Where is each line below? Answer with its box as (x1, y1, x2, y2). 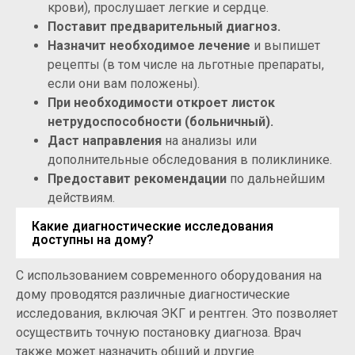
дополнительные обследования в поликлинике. (48, 151, 332, 167)
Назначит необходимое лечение (48, 37, 250, 53)
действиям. (48, 189, 115, 205)
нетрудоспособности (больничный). (48, 113, 273, 129)
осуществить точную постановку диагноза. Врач (16, 324, 301, 340)
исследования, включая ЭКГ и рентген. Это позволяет (16, 305, 338, 321)
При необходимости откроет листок (48, 94, 275, 110)
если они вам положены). (48, 75, 200, 91)
